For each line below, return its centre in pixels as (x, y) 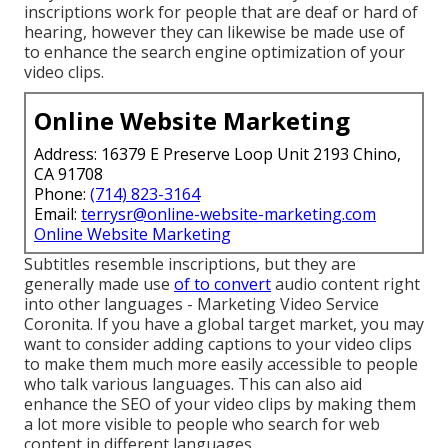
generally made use (99, 283)
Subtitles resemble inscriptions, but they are (190, 263)
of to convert (222, 283)
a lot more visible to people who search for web (202, 423)
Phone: (62, 193)
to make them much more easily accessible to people (221, 363)
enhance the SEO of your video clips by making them (220, 403)
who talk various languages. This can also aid (193, 383)
